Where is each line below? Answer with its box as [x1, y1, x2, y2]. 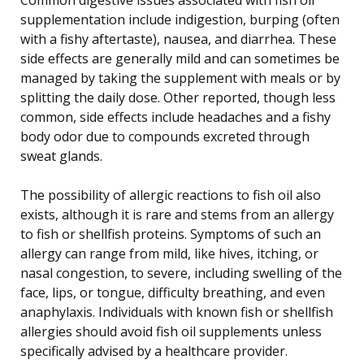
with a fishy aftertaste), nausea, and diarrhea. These [20, 29, 336, 48]
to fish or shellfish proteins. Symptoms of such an [20, 224, 321, 243]
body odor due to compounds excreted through [20, 127, 310, 145]
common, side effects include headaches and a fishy [20, 107, 331, 126]
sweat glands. [20, 146, 102, 165]
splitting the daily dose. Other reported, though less [20, 88, 336, 106]
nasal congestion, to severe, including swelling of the [20, 263, 342, 282]
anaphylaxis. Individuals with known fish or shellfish [20, 302, 333, 321]
